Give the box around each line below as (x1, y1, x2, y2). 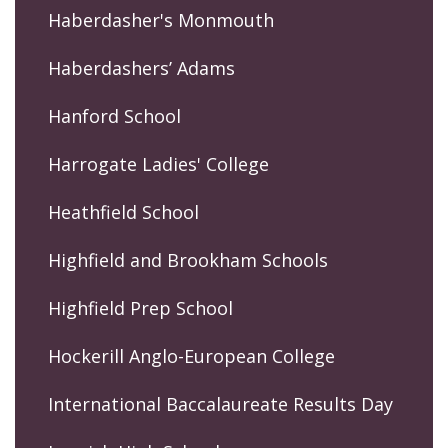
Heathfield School (48, 199, 199, 224)
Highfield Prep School (48, 295, 233, 320)
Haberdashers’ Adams (48, 55, 235, 80)
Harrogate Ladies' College (48, 151, 269, 176)
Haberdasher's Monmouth (48, 7, 274, 32)
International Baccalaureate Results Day (48, 391, 393, 416)
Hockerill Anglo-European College (48, 343, 335, 368)
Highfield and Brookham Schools (48, 247, 328, 272)
